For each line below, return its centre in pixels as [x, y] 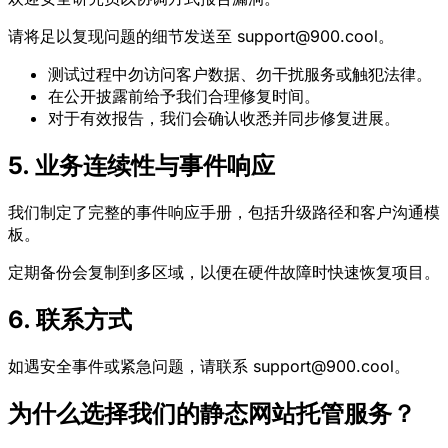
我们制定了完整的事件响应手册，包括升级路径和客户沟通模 [224, 211]
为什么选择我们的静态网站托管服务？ [212, 413]
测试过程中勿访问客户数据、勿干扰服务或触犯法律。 [240, 74]
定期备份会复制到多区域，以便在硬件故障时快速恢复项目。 [224, 271]
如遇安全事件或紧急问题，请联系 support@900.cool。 [209, 365]
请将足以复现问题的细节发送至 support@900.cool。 [201, 36]
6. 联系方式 [70, 319]
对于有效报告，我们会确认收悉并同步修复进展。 [224, 118]
